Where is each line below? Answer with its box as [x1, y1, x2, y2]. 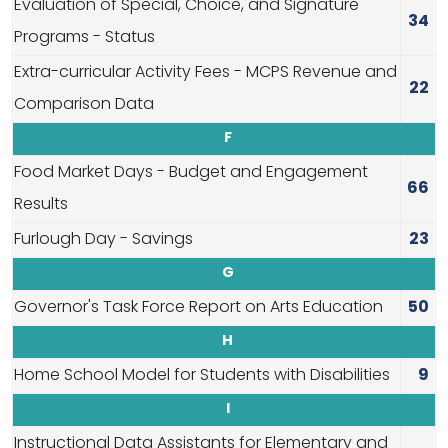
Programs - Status [14, 30, 155, 47]
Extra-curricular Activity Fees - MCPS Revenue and [14, 65, 397, 82]
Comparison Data [14, 97, 154, 114]
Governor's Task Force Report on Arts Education [14, 300, 383, 317]
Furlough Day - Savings [14, 232, 193, 249]
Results [14, 197, 68, 214]
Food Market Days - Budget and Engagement [14, 165, 368, 182]
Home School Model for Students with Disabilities [14, 368, 390, 385]
